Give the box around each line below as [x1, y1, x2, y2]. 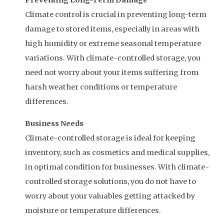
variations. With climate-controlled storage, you [25, 53, 200, 63]
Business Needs [25, 119, 83, 128]
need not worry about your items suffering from [25, 68, 198, 77]
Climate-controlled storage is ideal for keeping [25, 133, 195, 143]
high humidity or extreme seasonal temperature [25, 39, 201, 48]
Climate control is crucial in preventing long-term [25, 10, 206, 19]
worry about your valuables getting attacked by [25, 191, 195, 201]
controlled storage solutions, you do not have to [25, 177, 196, 186]
